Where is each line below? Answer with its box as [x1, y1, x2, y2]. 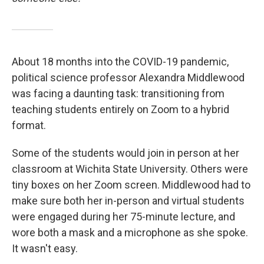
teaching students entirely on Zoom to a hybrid [12, 103, 229, 116]
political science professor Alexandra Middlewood [12, 71, 245, 84]
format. [12, 119, 46, 132]
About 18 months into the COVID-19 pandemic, [12, 55, 229, 68]
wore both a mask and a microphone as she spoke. [12, 226, 248, 239]
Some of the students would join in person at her [12, 147, 239, 160]
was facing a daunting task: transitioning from [12, 87, 225, 100]
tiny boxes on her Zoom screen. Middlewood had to [12, 179, 250, 192]
